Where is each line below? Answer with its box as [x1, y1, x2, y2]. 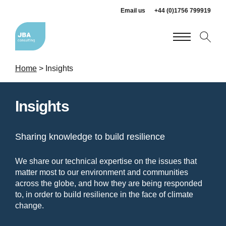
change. [15, 201, 44, 210]
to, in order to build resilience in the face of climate [15, 190, 193, 199]
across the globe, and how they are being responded [15, 179, 202, 188]
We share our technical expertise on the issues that [15, 156, 197, 165]
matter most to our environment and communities [15, 167, 188, 177]
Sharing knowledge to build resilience [15, 131, 165, 142]
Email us [121, 7, 146, 14]
